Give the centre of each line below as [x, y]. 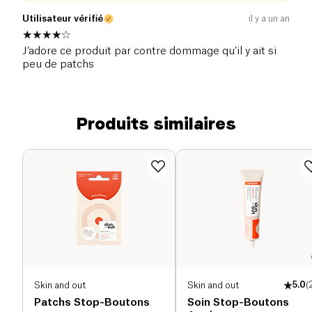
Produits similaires [156, 124]
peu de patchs [58, 65]
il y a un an [269, 19]
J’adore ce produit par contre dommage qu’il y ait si [149, 52]
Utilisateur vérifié [63, 19]
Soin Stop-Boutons [238, 303]
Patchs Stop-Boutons [92, 303]
